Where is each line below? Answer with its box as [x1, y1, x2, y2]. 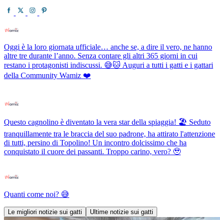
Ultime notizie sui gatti [90, 208, 153, 216]
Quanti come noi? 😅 [4, 190, 69, 199]
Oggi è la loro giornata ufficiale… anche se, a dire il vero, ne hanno [4, 43, 212, 52]
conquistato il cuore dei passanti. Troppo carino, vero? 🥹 [4, 147, 181, 156]
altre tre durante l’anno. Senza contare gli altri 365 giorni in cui [4, 52, 197, 60]
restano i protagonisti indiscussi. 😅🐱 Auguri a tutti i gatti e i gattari [4, 61, 213, 70]
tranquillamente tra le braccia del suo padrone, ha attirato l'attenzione [4, 130, 215, 138]
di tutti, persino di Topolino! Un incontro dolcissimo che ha [4, 138, 187, 147]
